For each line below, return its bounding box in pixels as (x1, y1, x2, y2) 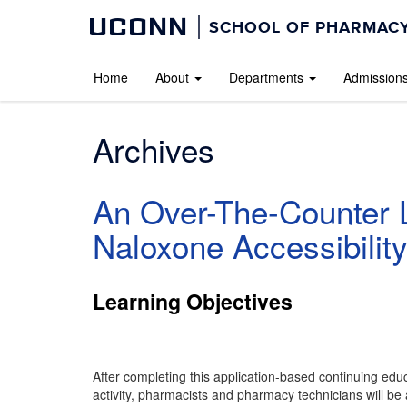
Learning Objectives (93, 286, 293, 316)
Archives (93, 126, 214, 172)
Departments (229, 68, 303, 86)
